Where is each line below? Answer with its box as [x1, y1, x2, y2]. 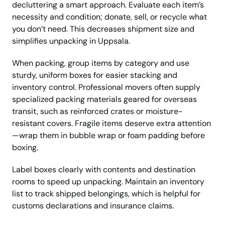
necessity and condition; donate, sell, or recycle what [12, 11, 207, 22]
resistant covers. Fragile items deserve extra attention [12, 118, 211, 129]
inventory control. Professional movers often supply [12, 81, 200, 92]
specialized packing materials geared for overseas [12, 93, 197, 104]
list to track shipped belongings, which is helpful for [12, 188, 200, 199]
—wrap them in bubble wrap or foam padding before [12, 130, 205, 141]
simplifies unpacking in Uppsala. [12, 35, 130, 46]
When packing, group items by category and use [12, 57, 189, 68]
